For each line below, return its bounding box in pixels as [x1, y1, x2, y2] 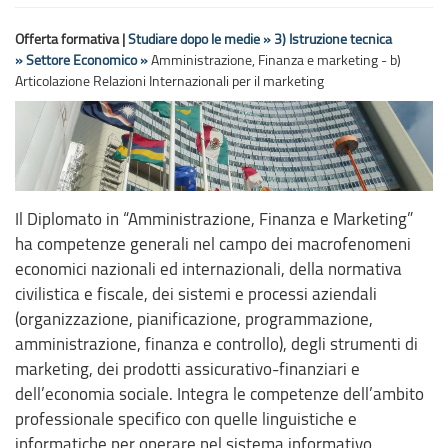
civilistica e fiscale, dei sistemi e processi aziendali [15, 281, 377, 305]
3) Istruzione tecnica [274, 28, 392, 48]
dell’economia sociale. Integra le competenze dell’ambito [15, 381, 424, 405]
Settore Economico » [26, 49, 148, 69]
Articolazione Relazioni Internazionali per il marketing [15, 70, 324, 90]
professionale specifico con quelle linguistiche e [15, 406, 357, 430]
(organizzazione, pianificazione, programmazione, [15, 306, 373, 330]
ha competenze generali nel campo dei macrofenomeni [15, 231, 411, 255]
